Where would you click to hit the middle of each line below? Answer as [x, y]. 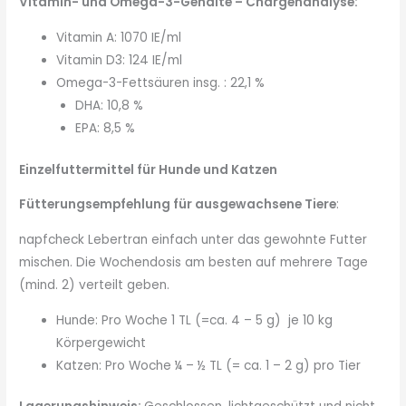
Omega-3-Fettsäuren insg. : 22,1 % [161, 83]
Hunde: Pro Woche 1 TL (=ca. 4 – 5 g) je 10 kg [195, 320]
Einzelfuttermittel [78, 169]
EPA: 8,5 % [105, 129]
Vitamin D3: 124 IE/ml [120, 61]
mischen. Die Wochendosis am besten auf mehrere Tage [194, 262]
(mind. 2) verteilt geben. [95, 285]
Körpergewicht [101, 343]
